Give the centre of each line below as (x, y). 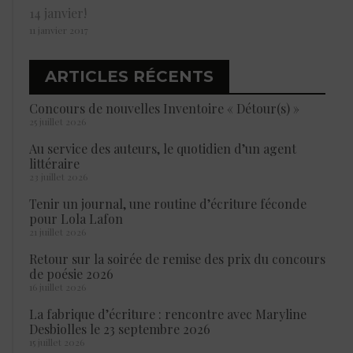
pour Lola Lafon (76, 218)
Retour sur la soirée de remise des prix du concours (177, 258)
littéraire (54, 163)
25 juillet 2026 (58, 121)
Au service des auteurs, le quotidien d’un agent (163, 148)
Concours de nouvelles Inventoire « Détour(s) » (164, 108)
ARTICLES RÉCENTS (129, 76)
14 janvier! (58, 13)
